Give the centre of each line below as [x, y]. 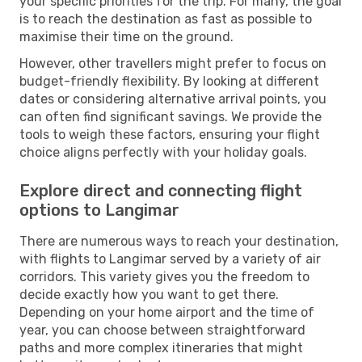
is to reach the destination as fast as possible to [166, 19]
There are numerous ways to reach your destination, [179, 241]
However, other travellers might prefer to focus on [173, 63]
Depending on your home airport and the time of [167, 312]
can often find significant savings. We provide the [170, 116]
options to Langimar [99, 210]
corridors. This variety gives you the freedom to [164, 276]
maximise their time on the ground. [126, 36]
